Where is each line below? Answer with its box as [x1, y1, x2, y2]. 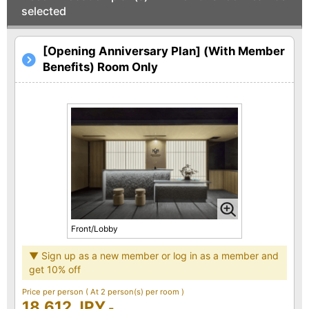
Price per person [22, 286, 86, 297]
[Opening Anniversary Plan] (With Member [43, 44, 285, 59]
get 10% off [29, 263, 81, 275]
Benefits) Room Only [43, 60, 158, 74]
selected [21, 4, 66, 19]
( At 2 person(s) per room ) [86, 286, 184, 297]
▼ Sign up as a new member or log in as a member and [29, 249, 279, 261]
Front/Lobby [71, 223, 118, 234]
